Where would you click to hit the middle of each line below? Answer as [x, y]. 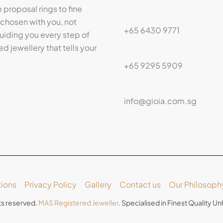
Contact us [140, 184]
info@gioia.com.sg [160, 101]
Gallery [98, 184]
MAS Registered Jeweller [78, 202]
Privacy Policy [50, 184]
